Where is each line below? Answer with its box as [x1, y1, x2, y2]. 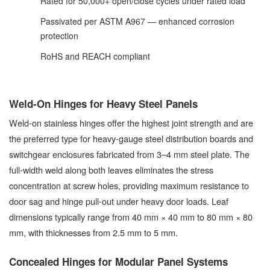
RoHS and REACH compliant [40, 50, 150, 63]
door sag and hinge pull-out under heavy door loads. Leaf [9, 195, 228, 208]
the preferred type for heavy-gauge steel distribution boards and [9, 132, 253, 145]
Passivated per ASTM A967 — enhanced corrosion [40, 15, 234, 28]
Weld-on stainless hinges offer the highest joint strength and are [9, 116, 253, 130]
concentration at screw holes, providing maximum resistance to [9, 179, 249, 192]
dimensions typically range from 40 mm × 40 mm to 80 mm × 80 [9, 210, 253, 224]
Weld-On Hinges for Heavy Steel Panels [9, 96, 198, 111]
